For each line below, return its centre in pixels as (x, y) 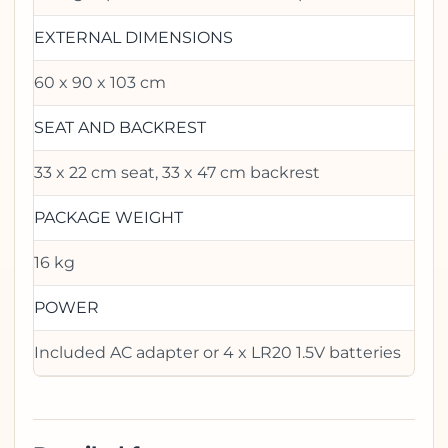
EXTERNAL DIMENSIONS (133, 37)
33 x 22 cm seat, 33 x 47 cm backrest (177, 172)
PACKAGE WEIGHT (108, 217)
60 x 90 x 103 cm (100, 82)
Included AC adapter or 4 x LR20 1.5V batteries (217, 352)
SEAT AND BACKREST (120, 127)
